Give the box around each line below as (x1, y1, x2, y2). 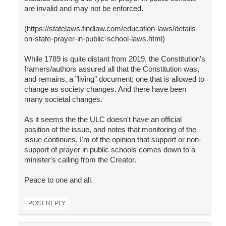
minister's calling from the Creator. (24, 155, 136, 164)
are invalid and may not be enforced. (24, 4, 143, 13)
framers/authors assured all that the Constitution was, (24, 65, 199, 74)
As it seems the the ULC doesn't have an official (24, 115, 182, 124)
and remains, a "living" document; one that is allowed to (24, 75, 204, 84)
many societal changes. (24, 95, 102, 104)
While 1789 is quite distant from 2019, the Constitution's (24, 54, 205, 64)
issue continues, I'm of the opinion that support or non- (24, 135, 201, 144)
